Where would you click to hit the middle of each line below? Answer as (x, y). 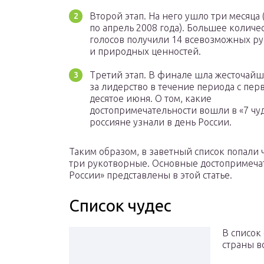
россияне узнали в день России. (161, 122)
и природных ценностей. (145, 52)
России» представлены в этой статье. (151, 175)
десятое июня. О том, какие (151, 99)
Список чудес (120, 206)
